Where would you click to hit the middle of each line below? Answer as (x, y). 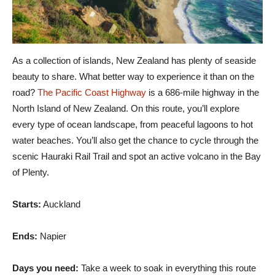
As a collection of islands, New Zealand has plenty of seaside (134, 60)
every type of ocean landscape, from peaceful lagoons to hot (133, 124)
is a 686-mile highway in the (203, 92)
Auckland (61, 204)
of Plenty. (31, 172)
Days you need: (45, 268)
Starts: (27, 204)
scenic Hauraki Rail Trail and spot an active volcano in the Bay (137, 156)
